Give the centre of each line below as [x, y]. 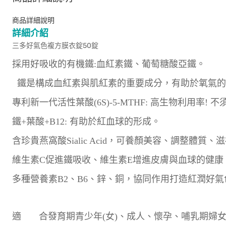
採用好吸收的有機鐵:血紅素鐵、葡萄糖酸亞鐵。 [109, 64]
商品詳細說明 [33, 20]
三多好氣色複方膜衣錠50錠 [55, 46]
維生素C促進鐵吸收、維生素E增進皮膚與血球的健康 [118, 160]
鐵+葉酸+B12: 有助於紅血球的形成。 [86, 122]
